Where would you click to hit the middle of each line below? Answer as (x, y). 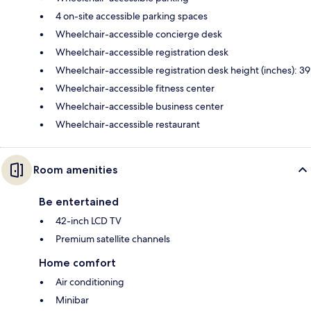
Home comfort (77, 262)
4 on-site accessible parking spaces (132, 16)
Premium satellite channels (113, 238)
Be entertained (79, 201)
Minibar (72, 300)
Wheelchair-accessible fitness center (135, 88)
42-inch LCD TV (89, 220)
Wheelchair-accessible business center (140, 106)
